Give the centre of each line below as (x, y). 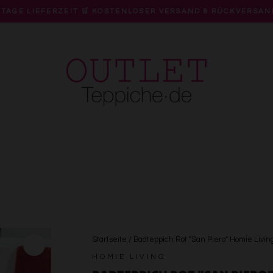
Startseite (110, 240)
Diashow (153, 38)
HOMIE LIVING (129, 257)
